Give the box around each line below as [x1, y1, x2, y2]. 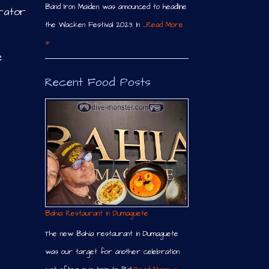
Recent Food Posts [44, 74, 151, 91]
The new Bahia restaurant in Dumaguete [44, 229, 178, 240]
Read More [145, 20, 183, 31]
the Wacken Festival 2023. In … [44, 20, 146, 31]
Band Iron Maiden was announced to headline [44, 2, 187, 13]
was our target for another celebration [44, 247, 180, 258]
